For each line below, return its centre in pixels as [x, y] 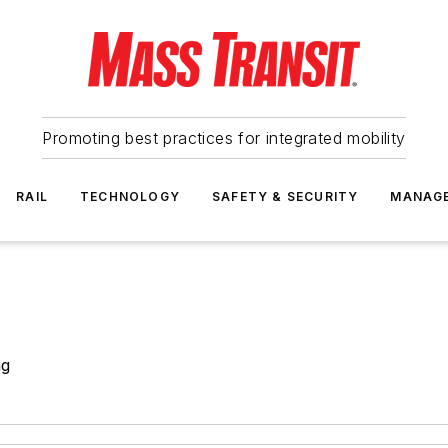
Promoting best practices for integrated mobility [224, 138]
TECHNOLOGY [130, 196]
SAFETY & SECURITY [285, 196]
